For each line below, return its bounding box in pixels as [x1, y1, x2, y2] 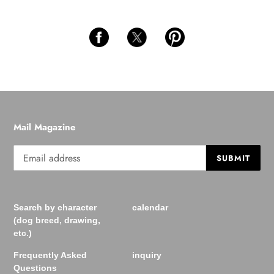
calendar [131, 202, 168, 213]
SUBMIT [216, 152, 251, 164]
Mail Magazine [13, 120, 76, 135]
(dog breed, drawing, [13, 215, 100, 226]
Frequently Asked [13, 250, 87, 261]
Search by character [13, 202, 97, 213]
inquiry [131, 250, 161, 261]
